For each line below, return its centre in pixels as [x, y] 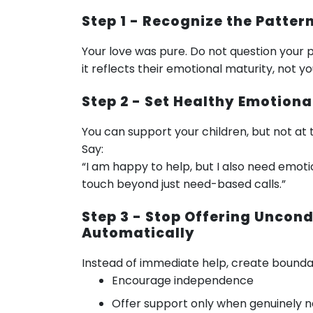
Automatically [138, 233]
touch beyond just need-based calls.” [184, 184]
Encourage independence [183, 281]
